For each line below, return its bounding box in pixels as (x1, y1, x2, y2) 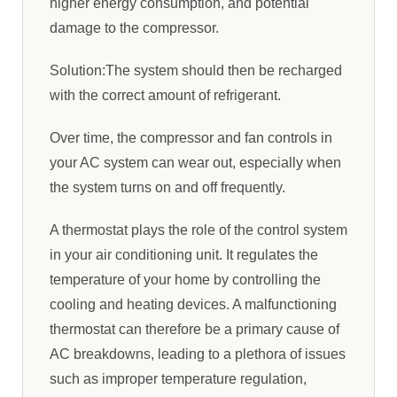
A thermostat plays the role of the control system (50, 222, 347, 237)
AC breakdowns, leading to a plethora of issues (50, 346, 346, 362)
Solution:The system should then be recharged (50, 63, 342, 78)
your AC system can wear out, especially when (50, 155, 341, 170)
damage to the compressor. (50, 20, 219, 35)
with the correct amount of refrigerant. (50, 88, 281, 103)
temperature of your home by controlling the (50, 272, 321, 287)
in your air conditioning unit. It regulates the (50, 247, 318, 262)
